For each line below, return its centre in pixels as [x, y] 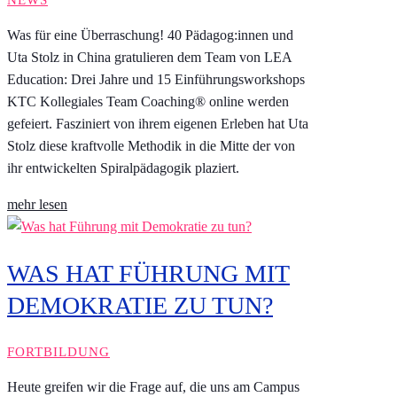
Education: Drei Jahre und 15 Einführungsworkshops [156, 79]
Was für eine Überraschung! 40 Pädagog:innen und [150, 35]
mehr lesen [37, 204]
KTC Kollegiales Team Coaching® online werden [148, 101]
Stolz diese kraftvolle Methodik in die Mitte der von [151, 145]
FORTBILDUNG [58, 352]
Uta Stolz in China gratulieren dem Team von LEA [149, 57]
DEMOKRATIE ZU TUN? [140, 306]
